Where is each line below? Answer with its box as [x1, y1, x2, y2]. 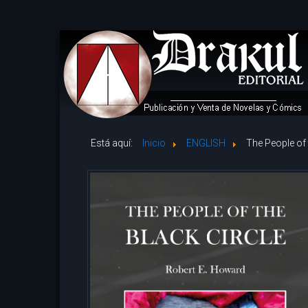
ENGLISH [186, 137, 225, 148]
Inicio [142, 137, 166, 148]
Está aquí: [91, 137, 137, 148]
